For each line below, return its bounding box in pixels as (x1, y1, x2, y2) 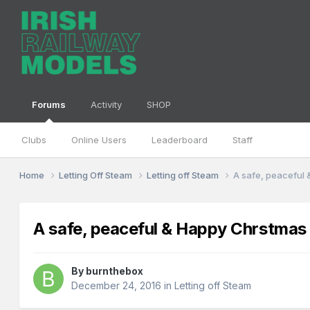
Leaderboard (152, 134, 208, 145)
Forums (32, 99, 66, 110)
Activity (91, 99, 122, 110)
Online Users (71, 134, 127, 145)
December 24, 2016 (71, 280, 162, 292)
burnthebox (86, 265, 144, 277)
